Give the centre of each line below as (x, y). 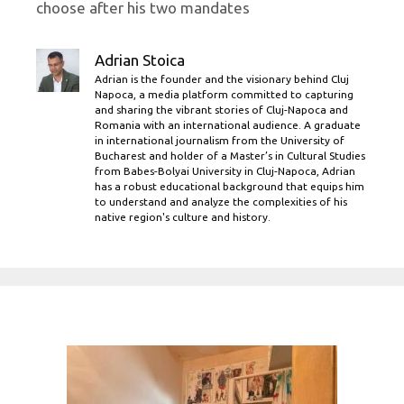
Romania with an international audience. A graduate (228, 124)
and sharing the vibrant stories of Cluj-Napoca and (221, 109)
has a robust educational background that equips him (230, 186)
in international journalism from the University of (220, 140)
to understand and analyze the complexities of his (221, 201)
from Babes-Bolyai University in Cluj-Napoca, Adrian (225, 170)
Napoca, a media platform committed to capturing (224, 94)
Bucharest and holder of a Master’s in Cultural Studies (230, 155)
